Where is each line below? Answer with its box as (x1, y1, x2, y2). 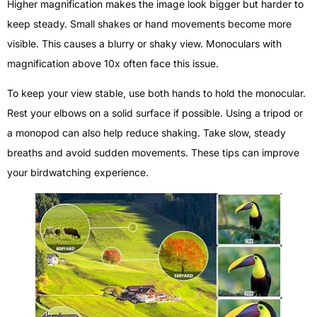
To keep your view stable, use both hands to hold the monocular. (7, 87, 306, 100)
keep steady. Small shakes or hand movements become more (7, 18, 292, 30)
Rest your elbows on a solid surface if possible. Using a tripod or (7, 107, 303, 120)
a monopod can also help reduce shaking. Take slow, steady (7, 127, 286, 139)
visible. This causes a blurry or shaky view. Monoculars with (7, 38, 282, 50)
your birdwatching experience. (7, 166, 149, 179)
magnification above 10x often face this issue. (7, 57, 219, 70)
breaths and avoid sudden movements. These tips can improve (7, 146, 299, 159)
